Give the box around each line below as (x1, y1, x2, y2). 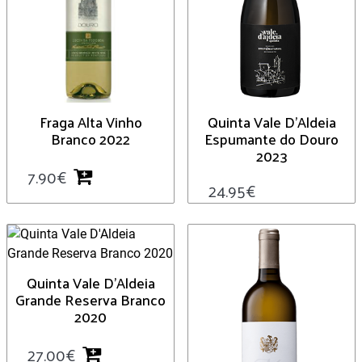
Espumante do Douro (204, 124, 339, 152)
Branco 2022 (51, 124, 130, 152)
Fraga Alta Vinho (39, 107, 142, 135)
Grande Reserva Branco (15, 285, 166, 313)
